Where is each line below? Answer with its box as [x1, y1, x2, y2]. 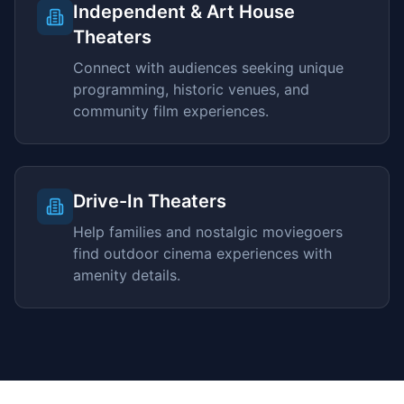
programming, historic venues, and [73, 80, 309, 98]
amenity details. [73, 266, 180, 284]
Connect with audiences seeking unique [73, 59, 344, 77]
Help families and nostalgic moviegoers [73, 223, 343, 241]
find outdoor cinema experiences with [73, 244, 332, 262]
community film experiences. [73, 102, 269, 120]
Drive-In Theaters [73, 190, 226, 212]
